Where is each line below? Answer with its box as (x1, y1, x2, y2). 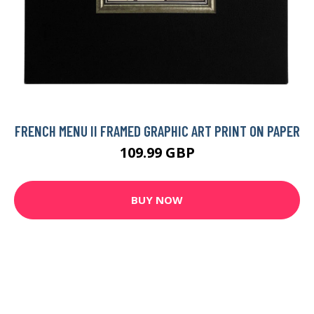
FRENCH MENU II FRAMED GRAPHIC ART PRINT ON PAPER (14, 121, 300, 139)
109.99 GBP (119, 142, 195, 162)
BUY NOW (131, 193, 183, 207)
